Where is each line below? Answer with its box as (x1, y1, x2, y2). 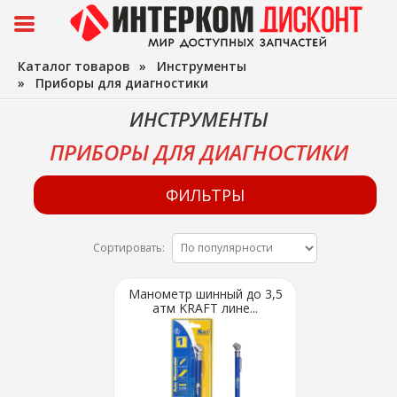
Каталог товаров (18, 58, 130, 74)
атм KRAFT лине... (152, 300, 258, 316)
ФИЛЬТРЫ (165, 184, 245, 206)
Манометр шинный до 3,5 (128, 285, 283, 302)
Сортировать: (93, 240, 167, 255)
